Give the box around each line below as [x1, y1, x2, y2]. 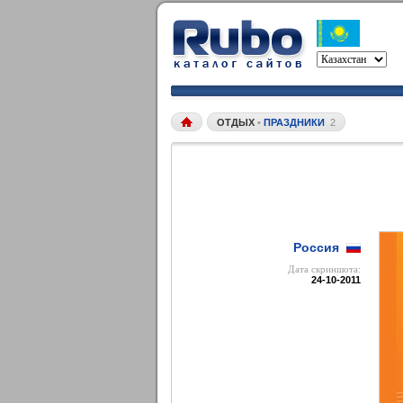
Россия [293, 240, 339, 255]
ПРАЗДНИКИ [264, 117, 325, 128]
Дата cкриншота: [288, 264, 361, 274]
